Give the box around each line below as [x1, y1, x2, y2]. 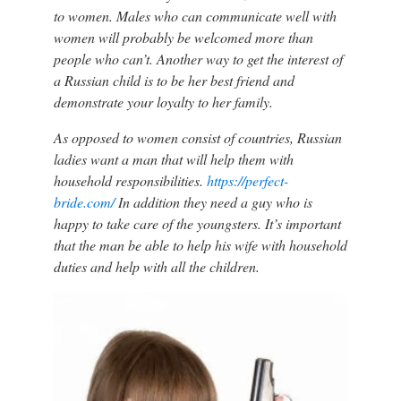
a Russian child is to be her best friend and [53, 71, 294, 90]
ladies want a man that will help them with [53, 149, 294, 168]
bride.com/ [53, 192, 115, 211]
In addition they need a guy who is [114, 192, 312, 211]
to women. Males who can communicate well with [53, 6, 337, 25]
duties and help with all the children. [53, 257, 260, 276]
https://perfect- [206, 171, 288, 190]
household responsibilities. [53, 171, 207, 190]
